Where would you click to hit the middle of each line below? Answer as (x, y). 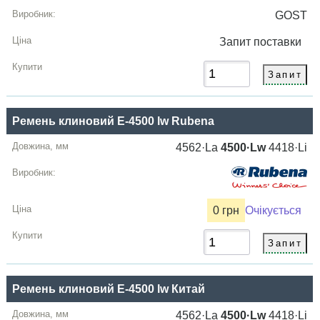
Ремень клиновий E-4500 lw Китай (109, 289)
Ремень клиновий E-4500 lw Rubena (114, 121)
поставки (281, 42)
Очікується (274, 210)
